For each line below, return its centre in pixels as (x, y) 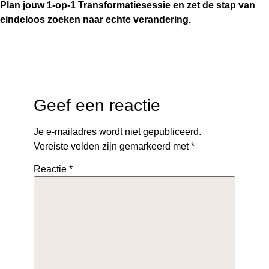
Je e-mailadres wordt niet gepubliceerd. (117, 132)
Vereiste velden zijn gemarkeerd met (112, 146)
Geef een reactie (97, 105)
